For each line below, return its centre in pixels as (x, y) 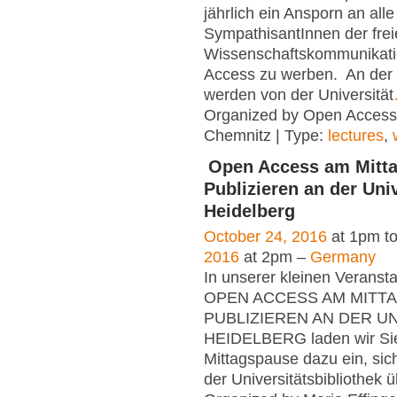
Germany (343, 257)
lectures (356, 135)
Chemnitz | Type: (266, 135)
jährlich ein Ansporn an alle (299, 13)
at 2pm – (275, 257)
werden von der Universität (299, 94)
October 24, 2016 (265, 237)
